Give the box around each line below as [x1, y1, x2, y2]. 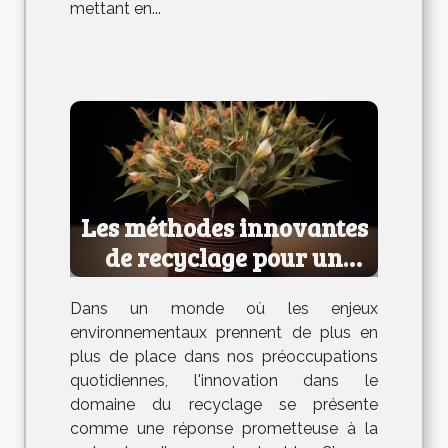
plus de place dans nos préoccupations [70, 346, 378, 366]
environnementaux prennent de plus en [70, 322, 378, 342]
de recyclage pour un [105, 239, 343, 274]
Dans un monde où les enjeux [70, 298, 378, 318]
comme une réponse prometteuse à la [70, 418, 378, 438]
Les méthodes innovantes [80, 209, 368, 244]
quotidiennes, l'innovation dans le [70, 370, 378, 390]
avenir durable [138, 269, 310, 304]
